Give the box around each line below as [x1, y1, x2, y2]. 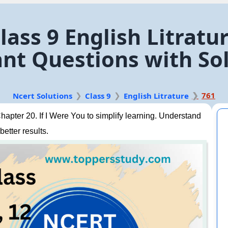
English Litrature [124, 91, 189, 101]
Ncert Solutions [13, 91, 72, 101]
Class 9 [85, 91, 111, 101]
